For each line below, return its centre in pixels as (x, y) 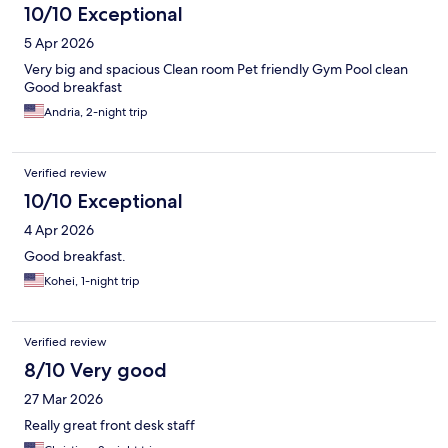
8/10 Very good (95, 370)
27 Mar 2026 (63, 399)
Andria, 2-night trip (96, 112)
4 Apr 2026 (59, 230)
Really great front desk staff (109, 425)
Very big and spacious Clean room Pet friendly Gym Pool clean (216, 69)
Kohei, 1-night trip (92, 281)
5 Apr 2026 (59, 43)
